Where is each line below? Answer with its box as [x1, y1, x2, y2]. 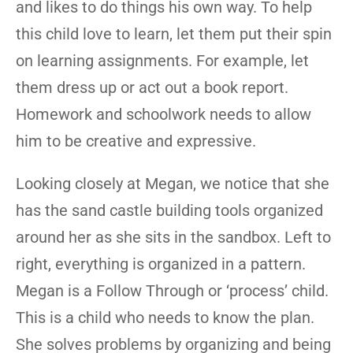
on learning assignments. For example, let [16, 51, 309, 70]
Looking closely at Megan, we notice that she [16, 174, 329, 193]
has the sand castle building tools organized [16, 201, 323, 220]
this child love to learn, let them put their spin [16, 24, 332, 43]
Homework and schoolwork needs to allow [16, 105, 311, 124]
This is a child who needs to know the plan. [16, 308, 314, 327]
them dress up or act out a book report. [16, 78, 288, 97]
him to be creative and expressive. [16, 132, 256, 150]
